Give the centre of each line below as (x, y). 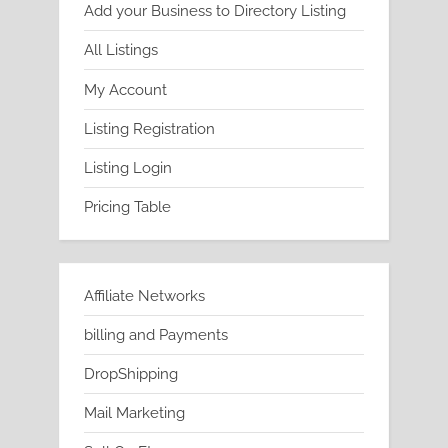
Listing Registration (149, 128)
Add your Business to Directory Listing (215, 11)
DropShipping (131, 374)
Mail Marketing (134, 413)
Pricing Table (127, 206)
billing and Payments (156, 334)
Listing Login (128, 167)
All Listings (121, 50)
